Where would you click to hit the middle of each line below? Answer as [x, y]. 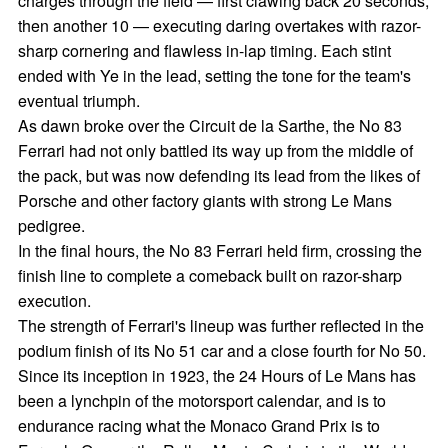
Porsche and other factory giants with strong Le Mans [204, 200]
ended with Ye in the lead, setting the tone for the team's [214, 75]
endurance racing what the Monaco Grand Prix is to [198, 425]
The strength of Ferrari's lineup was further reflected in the [220, 325]
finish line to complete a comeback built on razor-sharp [209, 275]
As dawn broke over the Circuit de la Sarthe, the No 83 [209, 125]
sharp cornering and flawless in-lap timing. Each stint [204, 50]
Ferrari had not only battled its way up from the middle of [215, 150]
